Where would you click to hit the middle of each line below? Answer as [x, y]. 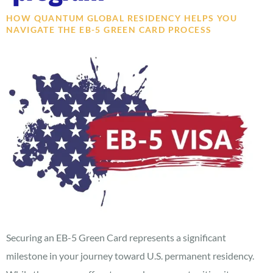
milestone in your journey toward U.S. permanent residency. [130, 255]
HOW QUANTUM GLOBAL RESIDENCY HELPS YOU [122, 18]
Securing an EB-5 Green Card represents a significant [116, 237]
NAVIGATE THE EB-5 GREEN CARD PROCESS [109, 30]
